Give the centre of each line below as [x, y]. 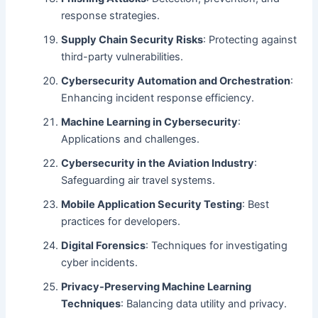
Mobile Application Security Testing [152, 204]
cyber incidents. [100, 262]
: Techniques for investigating [217, 245]
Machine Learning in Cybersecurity [150, 122]
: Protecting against [250, 39]
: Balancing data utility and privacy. [204, 303]
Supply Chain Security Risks [132, 39]
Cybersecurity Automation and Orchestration [176, 81]
